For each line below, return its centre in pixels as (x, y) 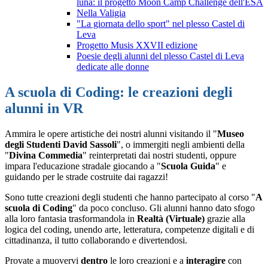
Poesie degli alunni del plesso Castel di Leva (160, 56)
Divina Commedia (46, 156)
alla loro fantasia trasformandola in (71, 219)
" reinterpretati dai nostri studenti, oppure (159, 156)
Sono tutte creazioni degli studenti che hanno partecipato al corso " (130, 197)
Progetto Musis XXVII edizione (137, 45)
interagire (207, 261)
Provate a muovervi (43, 261)
